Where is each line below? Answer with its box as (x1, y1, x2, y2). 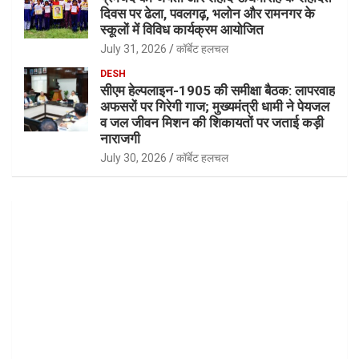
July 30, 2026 (100, 151, 167, 165)
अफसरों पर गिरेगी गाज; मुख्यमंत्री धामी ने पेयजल (100, 99, 329, 115)
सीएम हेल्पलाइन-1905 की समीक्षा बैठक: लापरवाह (100, 83, 335, 99)
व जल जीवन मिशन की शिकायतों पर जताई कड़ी (100, 115, 324, 131)
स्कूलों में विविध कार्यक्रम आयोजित (100, 22, 264, 38)
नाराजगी (100, 131, 140, 147)
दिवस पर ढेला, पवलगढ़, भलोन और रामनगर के (100, 6, 315, 22)
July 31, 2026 (100, 42, 167, 56)
